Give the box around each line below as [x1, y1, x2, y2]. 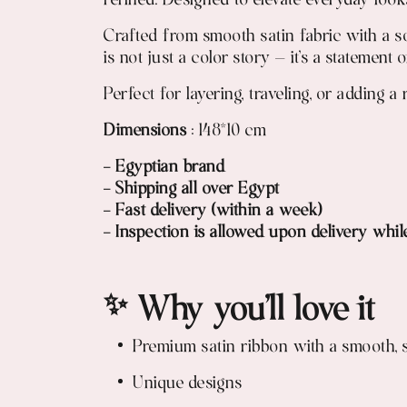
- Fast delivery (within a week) [104, 199, 323, 223]
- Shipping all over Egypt [104, 177, 280, 202]
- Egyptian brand [104, 155, 224, 180]
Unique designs [133, 372, 242, 396]
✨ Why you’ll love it [104, 288, 374, 335]
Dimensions [104, 119, 192, 144]
